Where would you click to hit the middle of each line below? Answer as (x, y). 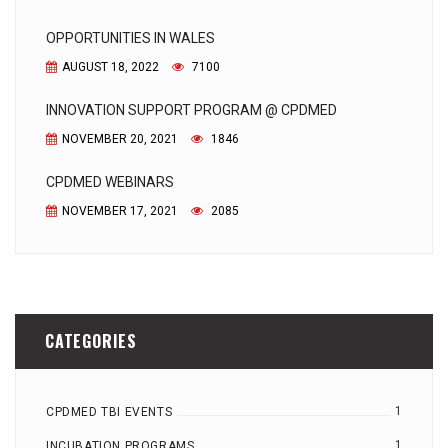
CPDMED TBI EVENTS (109, 412)
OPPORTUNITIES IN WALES (130, 38)
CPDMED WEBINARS (110, 182)
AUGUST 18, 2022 (110, 67)
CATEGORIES (91, 341)
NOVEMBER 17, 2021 (120, 211)
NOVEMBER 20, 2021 (120, 139)
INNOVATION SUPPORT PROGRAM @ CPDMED (191, 110)
